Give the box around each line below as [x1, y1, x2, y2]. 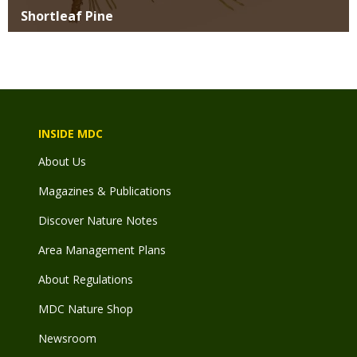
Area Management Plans [38, 242, 166, 258]
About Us [38, 154, 86, 170]
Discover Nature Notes [38, 213, 158, 229]
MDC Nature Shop [38, 301, 133, 317]
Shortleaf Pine [21, 7, 113, 25]
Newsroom [38, 331, 96, 347]
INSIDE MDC [38, 126, 103, 142]
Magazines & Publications [38, 183, 171, 199]
